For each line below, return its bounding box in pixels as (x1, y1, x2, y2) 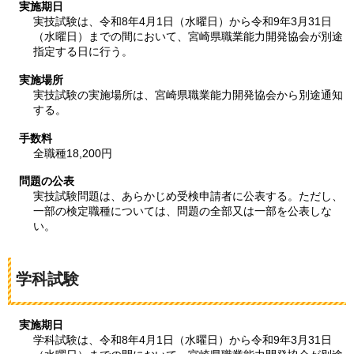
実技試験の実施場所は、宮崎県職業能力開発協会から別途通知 (33, 88, 344, 101)
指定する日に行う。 (33, 45, 134, 58)
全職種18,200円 (33, 146, 113, 160)
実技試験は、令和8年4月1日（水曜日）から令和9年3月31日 (33, 15, 333, 28)
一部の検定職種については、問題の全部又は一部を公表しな (33, 205, 333, 218)
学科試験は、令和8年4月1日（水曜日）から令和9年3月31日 (33, 333, 333, 347)
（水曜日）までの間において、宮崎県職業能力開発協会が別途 (33, 30, 344, 43)
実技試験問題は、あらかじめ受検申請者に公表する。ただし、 (33, 190, 344, 203)
